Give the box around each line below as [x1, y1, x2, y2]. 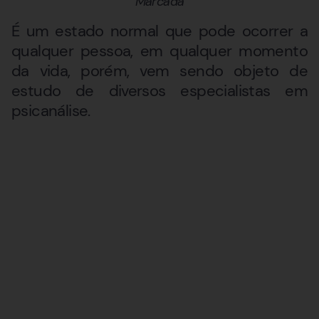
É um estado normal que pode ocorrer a [11, 21, 308, 42]
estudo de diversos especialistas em [11, 80, 308, 102]
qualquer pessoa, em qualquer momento [11, 41, 308, 62]
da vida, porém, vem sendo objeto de [11, 61, 308, 82]
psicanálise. [11, 100, 90, 122]
